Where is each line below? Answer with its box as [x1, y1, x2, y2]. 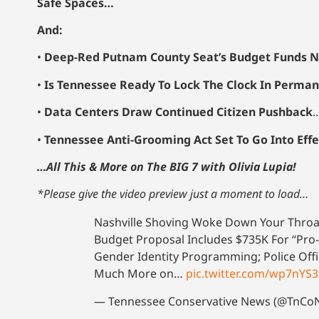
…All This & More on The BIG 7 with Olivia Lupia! [37, 159, 296, 175]
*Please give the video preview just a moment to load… [37, 186, 308, 202]
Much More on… [94, 266, 186, 282]
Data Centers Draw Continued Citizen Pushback [44, 104, 313, 120]
